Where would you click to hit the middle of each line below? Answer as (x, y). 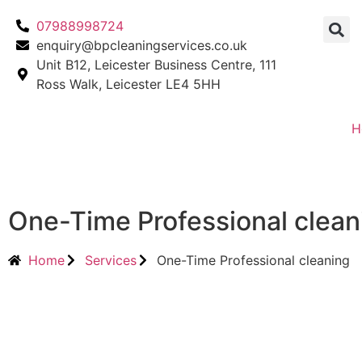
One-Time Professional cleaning (253, 260)
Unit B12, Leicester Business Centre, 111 (156, 65)
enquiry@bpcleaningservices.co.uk (142, 45)
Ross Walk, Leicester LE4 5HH (128, 84)
